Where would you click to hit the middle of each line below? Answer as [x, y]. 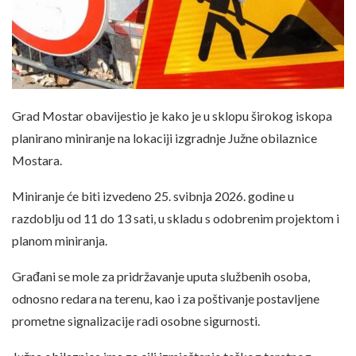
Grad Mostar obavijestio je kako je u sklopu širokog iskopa [172, 115]
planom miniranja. [60, 240]
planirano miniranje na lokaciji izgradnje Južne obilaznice [164, 137]
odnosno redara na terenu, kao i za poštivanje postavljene [166, 298]
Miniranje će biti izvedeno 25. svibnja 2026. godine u [153, 195]
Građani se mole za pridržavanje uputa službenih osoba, [161, 276]
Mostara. [37, 160]
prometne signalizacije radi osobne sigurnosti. [136, 320]
